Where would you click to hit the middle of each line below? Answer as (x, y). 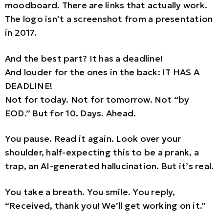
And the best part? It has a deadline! (84, 58)
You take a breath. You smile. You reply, (90, 192)
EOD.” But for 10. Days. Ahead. (71, 113)
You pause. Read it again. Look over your (93, 139)
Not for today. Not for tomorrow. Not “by (97, 99)
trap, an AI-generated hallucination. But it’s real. (109, 166)
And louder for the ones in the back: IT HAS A (102, 72)
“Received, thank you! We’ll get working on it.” (106, 206)
